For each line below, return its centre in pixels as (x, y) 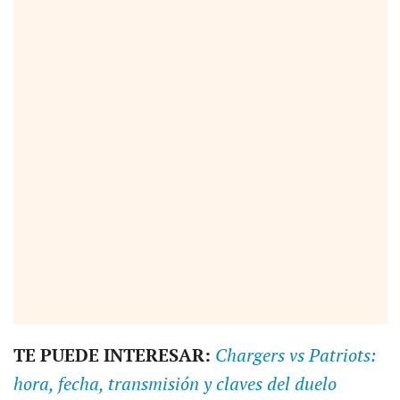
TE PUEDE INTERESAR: (114, 356)
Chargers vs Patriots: (295, 356)
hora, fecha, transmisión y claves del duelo (175, 384)
